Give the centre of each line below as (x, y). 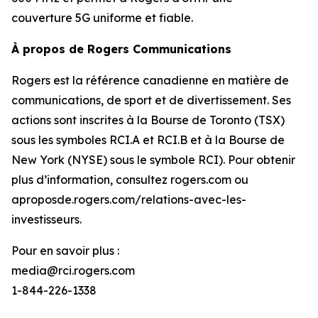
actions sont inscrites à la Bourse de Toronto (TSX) (148, 120)
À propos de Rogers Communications (121, 49)
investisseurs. (46, 219)
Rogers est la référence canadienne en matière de (150, 80)
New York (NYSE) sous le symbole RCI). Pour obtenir (153, 160)
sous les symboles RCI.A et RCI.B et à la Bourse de (148, 140)
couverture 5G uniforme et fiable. (102, 18)
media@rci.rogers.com (73, 270)
